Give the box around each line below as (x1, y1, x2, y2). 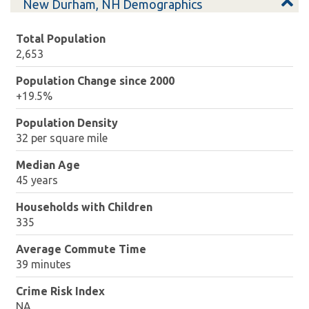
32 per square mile (16, 132, 108, 145)
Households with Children (16, 201, 153, 214)
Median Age (16, 159, 81, 172)
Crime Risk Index (16, 285, 106, 298)
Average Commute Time (16, 243, 147, 256)
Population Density (16, 117, 119, 130)
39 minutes (16, 258, 72, 271)
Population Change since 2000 (16, 74, 175, 88)
